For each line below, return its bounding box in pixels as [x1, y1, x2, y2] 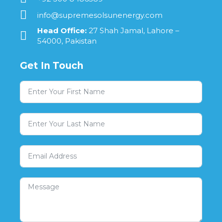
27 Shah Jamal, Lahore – [87, 26, 179, 36]
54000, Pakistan [37, 36, 97, 46]
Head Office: [37, 26, 87, 36]
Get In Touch [20, 60, 83, 72]
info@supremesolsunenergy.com [37, 10, 163, 20]
